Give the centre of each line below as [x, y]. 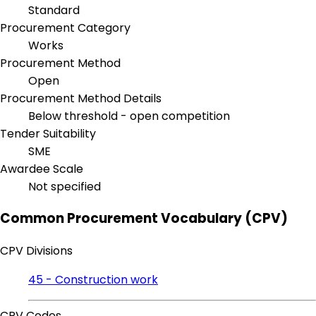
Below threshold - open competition [129, 116]
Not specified [65, 186]
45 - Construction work [93, 280]
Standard [54, 10]
